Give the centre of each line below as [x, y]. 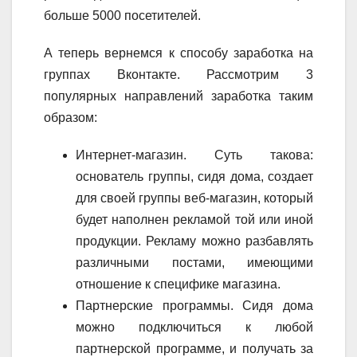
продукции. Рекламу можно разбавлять [194, 241]
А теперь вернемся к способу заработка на [178, 53]
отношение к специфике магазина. [178, 284]
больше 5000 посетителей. [122, 15]
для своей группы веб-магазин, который [194, 198]
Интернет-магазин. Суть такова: [194, 155]
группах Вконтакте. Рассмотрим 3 [178, 74]
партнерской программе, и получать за [194, 348]
